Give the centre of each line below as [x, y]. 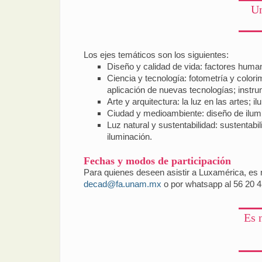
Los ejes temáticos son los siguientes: [156, 54]
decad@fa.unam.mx [123, 184]
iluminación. [130, 136]
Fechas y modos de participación [157, 161]
